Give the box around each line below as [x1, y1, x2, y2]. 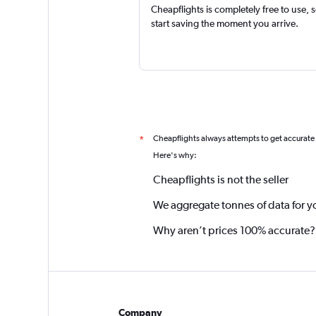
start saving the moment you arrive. [150, 18, 298, 29]
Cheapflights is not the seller [152, 172, 288, 186]
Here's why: [152, 150, 197, 160]
